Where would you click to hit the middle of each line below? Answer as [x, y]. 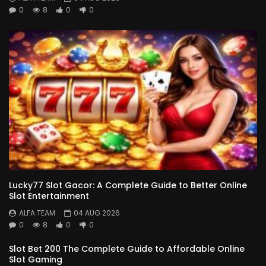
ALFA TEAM [37, 213]
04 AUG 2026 [97, 213]
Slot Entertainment [49, 196]
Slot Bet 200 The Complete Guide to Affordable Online [127, 248]
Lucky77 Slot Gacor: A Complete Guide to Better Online [128, 185]
